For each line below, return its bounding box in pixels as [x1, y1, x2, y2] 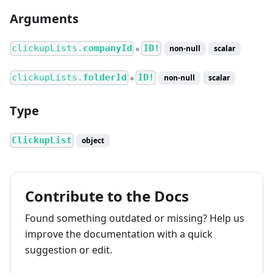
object [82, 135, 105, 146]
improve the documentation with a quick [25, 227, 213, 241]
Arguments [10, 10, 79, 27]
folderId [83, 72, 127, 83]
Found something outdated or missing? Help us [25, 211, 244, 225]
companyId [83, 43, 133, 54]
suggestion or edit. [25, 243, 112, 257]
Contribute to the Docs [25, 186, 189, 207]
